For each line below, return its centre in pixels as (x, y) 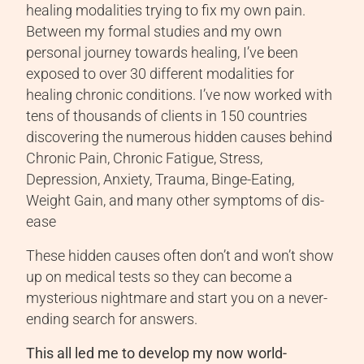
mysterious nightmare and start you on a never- (177, 299)
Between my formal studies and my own (154, 32)
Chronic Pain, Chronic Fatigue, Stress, (145, 159)
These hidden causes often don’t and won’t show (180, 256)
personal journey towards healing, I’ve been (162, 53)
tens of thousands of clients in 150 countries (167, 117)
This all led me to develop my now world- (157, 354)
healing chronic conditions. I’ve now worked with (180, 95)
